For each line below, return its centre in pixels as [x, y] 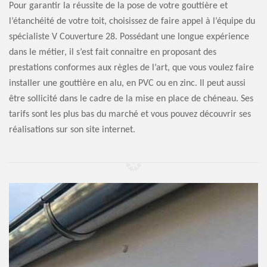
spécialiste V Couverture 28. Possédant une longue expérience [129, 37]
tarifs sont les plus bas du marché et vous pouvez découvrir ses [130, 114]
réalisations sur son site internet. [72, 130]
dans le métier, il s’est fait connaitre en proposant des [113, 52]
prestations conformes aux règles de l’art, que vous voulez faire [131, 68]
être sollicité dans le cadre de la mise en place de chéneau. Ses [131, 99]
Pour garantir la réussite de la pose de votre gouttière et [118, 6]
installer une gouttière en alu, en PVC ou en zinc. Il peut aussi [127, 83]
